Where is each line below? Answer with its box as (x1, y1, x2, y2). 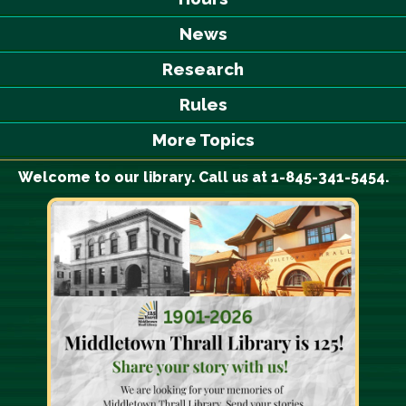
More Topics (151, 130, 255, 150)
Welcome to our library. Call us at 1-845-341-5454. (17, 169, 389, 187)
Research (162, 59, 244, 80)
